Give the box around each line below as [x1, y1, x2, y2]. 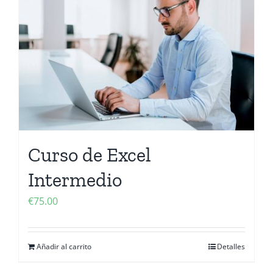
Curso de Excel [28, 143, 151, 166]
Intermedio [28, 168, 122, 191]
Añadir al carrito [37, 241, 91, 252]
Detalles [217, 241, 245, 252]
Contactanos [105, 1, 168, 13]
